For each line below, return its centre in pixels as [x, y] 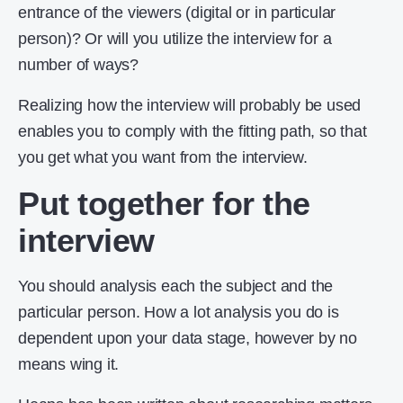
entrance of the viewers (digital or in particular [177, 13]
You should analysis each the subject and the [176, 287]
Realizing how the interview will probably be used [190, 106]
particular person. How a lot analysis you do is [179, 313]
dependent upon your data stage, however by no [188, 339]
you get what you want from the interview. [163, 158]
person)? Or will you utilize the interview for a [175, 39]
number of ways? [79, 65]
